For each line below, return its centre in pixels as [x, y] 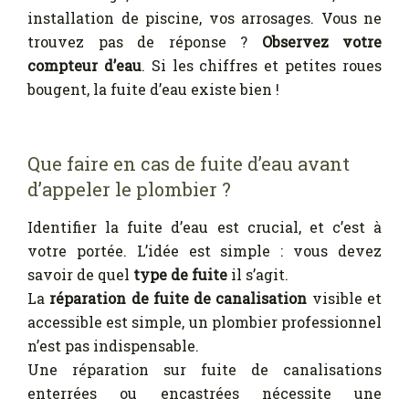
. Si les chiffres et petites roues [262, 65]
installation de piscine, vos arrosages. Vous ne [204, 17]
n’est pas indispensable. [113, 345]
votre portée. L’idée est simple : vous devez [204, 250]
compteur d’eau [84, 65]
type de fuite [178, 274]
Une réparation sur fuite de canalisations [204, 369]
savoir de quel [79, 274]
